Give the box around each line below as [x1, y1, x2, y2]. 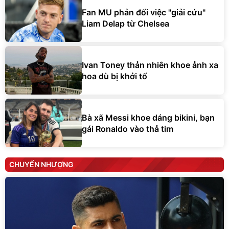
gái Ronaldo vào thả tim [82, 123, 173, 134]
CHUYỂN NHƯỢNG [9, 160, 74, 169]
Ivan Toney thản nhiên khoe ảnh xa [82, 59, 218, 70]
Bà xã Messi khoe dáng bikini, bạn [82, 112, 215, 123]
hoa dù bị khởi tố [82, 71, 147, 81]
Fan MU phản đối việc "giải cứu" [82, 7, 205, 17]
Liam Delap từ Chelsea [82, 18, 169, 29]
